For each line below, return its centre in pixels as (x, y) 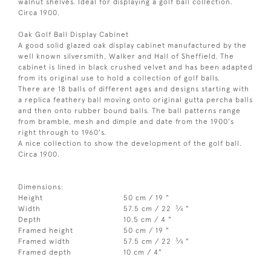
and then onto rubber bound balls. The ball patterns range (129, 111)
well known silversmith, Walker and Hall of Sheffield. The (126, 57)
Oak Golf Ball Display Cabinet (73, 35)
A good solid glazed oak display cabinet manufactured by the (132, 46)
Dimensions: (41, 187)
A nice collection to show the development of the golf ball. (130, 144)
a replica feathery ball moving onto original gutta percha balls (135, 100)
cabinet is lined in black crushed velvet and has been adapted (135, 67)
